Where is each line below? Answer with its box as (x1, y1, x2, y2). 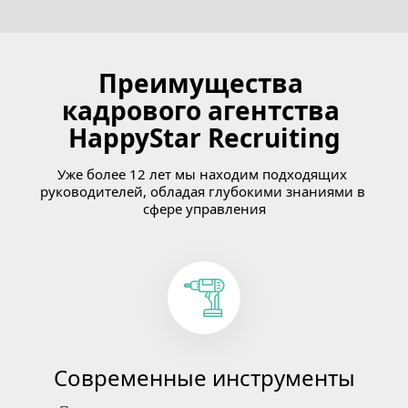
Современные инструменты (53, 362, 355, 393)
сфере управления (142, 199, 266, 218)
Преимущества (98, 66, 303, 100)
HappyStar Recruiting (67, 120, 341, 155)
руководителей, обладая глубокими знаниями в (39, 182, 365, 200)
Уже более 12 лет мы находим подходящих (57, 165, 347, 183)
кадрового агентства (62, 93, 340, 127)
